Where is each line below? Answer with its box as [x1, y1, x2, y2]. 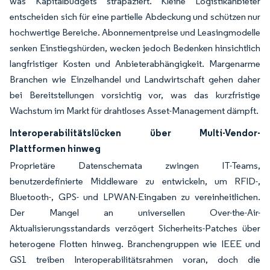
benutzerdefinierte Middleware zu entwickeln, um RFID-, [10, 175, 260, 187]
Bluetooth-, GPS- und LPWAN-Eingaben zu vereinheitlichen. [10, 191, 260, 202]
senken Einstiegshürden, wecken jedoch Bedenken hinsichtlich [10, 42, 260, 54]
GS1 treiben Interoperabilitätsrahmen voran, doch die [10, 254, 260, 265]
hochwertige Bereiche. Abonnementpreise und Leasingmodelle [10, 27, 260, 38]
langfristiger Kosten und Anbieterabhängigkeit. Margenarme [10, 58, 260, 69]
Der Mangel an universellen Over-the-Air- [10, 207, 260, 218]
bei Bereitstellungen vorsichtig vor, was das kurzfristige [10, 89, 260, 101]
